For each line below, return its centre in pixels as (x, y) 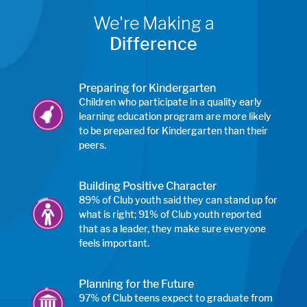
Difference (153, 44)
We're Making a (153, 23)
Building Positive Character (148, 186)
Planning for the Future (137, 284)
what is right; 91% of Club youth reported (170, 214)
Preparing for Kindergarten (148, 88)
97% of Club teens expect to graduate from (176, 297)
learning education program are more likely (175, 116)
